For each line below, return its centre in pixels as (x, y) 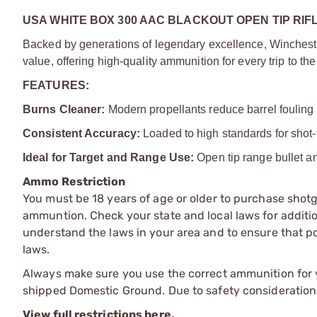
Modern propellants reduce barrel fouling (211, 109)
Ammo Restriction (74, 181)
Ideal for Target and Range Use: (110, 157)
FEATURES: (56, 85)
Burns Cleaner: (65, 109)
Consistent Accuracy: (83, 133)
